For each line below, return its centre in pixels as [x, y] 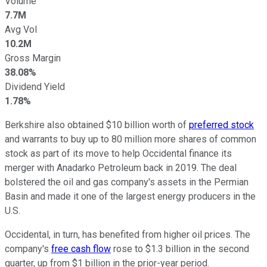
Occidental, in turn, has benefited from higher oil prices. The [128, 234]
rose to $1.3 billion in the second [180, 249]
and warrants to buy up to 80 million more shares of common [131, 139]
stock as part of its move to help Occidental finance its [118, 153]
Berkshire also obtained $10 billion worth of [97, 125]
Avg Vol [21, 29]
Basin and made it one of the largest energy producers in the [130, 196]
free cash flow [81, 249]
